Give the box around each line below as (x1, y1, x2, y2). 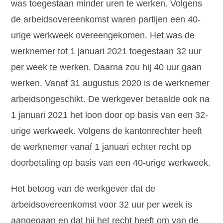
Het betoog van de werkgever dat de (11, 183, 156, 194)
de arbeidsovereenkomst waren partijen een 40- (11, 14, 201, 24)
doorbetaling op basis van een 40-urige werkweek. (11, 157, 211, 168)
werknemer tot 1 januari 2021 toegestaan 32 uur (11, 46, 202, 56)
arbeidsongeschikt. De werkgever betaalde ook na (11, 94, 210, 104)
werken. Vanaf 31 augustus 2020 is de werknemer (11, 78, 210, 88)
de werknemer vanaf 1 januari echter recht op (11, 141, 192, 152)
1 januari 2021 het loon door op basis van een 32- (11, 110, 209, 120)
